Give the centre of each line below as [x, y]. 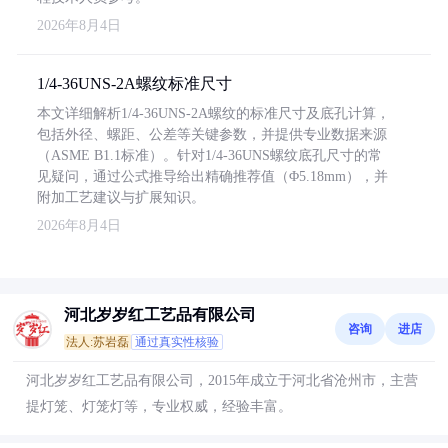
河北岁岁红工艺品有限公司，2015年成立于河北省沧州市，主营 [222, 380]
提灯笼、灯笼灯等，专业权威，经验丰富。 [159, 406]
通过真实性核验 [177, 342]
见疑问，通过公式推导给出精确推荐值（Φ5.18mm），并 [212, 176]
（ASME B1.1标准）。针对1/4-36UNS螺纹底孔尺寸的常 [209, 155]
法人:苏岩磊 [97, 342]
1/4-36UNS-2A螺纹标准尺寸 [134, 83]
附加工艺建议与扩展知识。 [121, 197]
